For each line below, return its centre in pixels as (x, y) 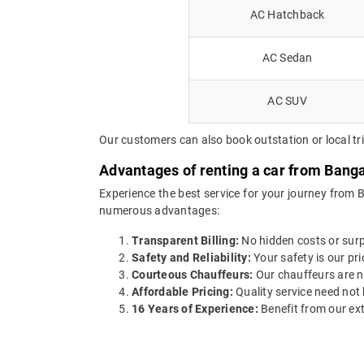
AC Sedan (287, 57)
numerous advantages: (159, 210)
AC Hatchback (287, 14)
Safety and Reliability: (191, 257)
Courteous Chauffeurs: (193, 274)
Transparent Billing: (185, 240)
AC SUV (287, 100)
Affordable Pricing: (182, 291)
